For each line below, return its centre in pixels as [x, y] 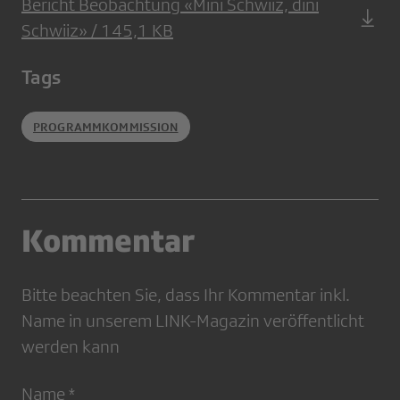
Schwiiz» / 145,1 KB [97, 31]
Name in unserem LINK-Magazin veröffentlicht [193, 321]
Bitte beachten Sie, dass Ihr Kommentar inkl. [186, 295]
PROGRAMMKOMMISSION [106, 127]
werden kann [71, 347]
